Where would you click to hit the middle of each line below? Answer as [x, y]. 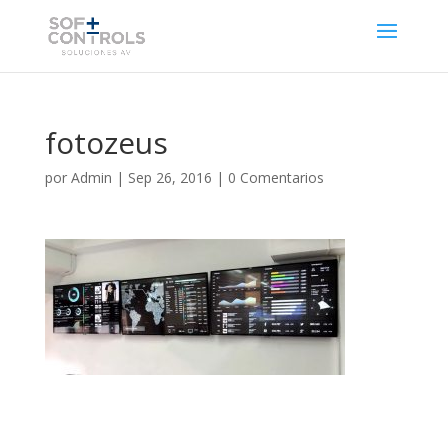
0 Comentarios [275, 177]
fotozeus [106, 142]
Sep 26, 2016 [169, 177]
